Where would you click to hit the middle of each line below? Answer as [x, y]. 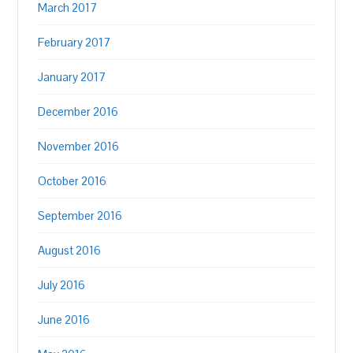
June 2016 [64, 320]
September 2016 [80, 216]
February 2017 [74, 43]
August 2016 [70, 251]
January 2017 [72, 77]
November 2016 [79, 147]
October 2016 [72, 181]
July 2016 [62, 285]
